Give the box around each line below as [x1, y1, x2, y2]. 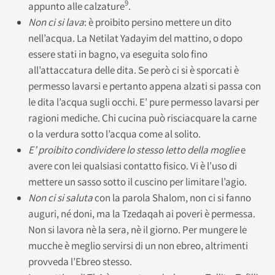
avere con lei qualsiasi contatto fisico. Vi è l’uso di [28, 158, 237, 172]
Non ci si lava [28, 15, 84, 29]
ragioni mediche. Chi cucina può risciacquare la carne [28, 110, 257, 125]
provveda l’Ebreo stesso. [28, 254, 132, 268]
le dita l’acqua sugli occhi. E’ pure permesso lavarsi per [28, 95, 259, 109]
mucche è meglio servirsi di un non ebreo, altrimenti [28, 238, 248, 252]
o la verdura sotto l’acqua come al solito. [28, 126, 201, 141]
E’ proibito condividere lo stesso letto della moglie [28, 142, 239, 157]
